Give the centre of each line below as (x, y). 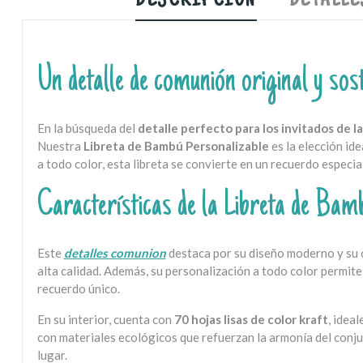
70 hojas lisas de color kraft (251, 319)
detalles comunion (115, 252)
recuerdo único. (78, 288)
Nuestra (60, 145)
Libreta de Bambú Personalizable (176, 145)
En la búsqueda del (87, 128)
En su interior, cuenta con (105, 319)
